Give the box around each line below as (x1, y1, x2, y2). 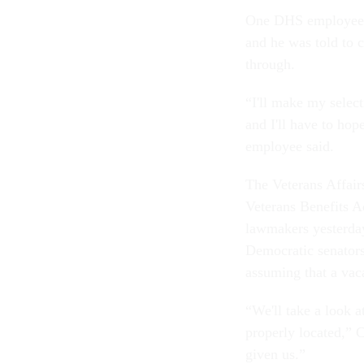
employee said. (245, 137, 338, 154)
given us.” (245, 345, 305, 362)
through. (245, 55, 299, 72)
